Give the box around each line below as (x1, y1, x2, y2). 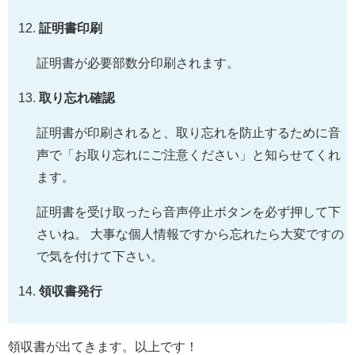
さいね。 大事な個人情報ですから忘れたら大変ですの (36, 227, 344, 241)
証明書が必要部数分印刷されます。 (36, 55, 239, 70)
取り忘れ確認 (39, 90, 116, 105)
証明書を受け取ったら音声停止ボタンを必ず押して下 (36, 204, 341, 219)
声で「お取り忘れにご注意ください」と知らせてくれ (36, 147, 341, 162)
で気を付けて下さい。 (36, 249, 163, 263)
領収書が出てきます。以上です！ (8, 339, 198, 353)
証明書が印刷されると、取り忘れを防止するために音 (36, 125, 341, 139)
